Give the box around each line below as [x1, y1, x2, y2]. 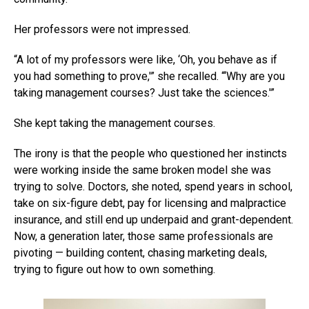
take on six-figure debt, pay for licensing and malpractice [14, 196, 286, 210]
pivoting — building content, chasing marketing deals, [14, 246, 267, 259]
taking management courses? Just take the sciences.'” [14, 86, 275, 99]
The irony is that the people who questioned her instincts [14, 146, 287, 160]
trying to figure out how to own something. [14, 262, 215, 276]
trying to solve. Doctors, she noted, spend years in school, [14, 179, 292, 193]
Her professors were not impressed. [14, 22, 190, 36]
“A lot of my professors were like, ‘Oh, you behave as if [14, 52, 277, 66]
